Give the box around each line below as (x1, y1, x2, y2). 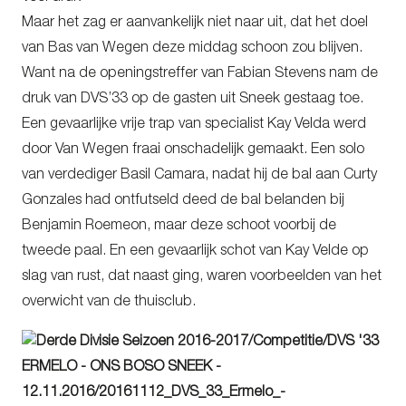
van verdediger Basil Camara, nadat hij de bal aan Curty (22, 168, 377, 183)
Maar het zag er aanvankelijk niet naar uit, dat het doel (22, 15, 368, 31)
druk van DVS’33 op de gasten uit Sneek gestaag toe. (22, 92, 363, 107)
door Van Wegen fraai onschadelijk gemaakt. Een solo (22, 142, 364, 158)
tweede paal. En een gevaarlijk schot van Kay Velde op (22, 244, 369, 259)
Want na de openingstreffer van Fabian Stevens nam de (22, 66, 378, 82)
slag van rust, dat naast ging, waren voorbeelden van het (22, 269, 382, 285)
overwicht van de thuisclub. (22, 295, 196, 310)
